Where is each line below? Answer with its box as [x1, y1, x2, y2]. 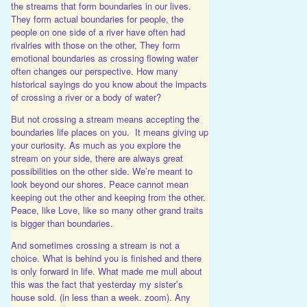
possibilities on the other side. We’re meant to [10, 164, 193, 177]
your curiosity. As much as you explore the [10, 138, 181, 151]
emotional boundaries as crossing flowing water [10, 51, 198, 64]
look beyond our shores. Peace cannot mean [10, 177, 188, 191]
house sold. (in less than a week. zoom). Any [10, 290, 191, 304]
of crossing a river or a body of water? [10, 90, 161, 103]
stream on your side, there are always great [10, 151, 183, 164]
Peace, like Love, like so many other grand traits [10, 203, 204, 217]
